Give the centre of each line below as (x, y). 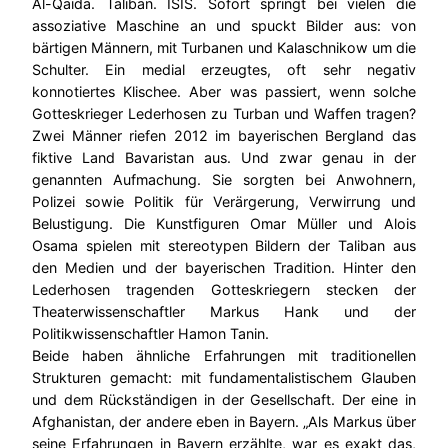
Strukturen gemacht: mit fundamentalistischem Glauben (224, 378)
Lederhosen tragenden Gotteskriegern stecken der (224, 290)
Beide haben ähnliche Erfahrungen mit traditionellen (224, 356)
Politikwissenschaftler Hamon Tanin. (150, 334)
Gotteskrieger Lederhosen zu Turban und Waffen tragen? (224, 114)
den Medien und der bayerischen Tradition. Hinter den (224, 268)
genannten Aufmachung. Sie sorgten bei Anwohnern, (224, 180)
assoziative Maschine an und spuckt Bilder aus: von (224, 26)
